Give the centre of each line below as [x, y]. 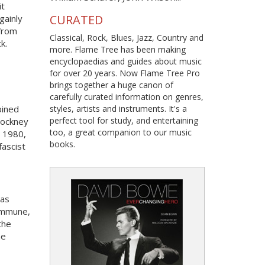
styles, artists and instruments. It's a [118, 108]
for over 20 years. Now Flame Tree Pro [125, 73]
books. [62, 144]
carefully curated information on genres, [126, 96]
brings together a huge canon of [111, 85]
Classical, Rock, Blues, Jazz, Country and [126, 37]
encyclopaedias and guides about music [125, 61]
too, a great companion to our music [120, 132]
